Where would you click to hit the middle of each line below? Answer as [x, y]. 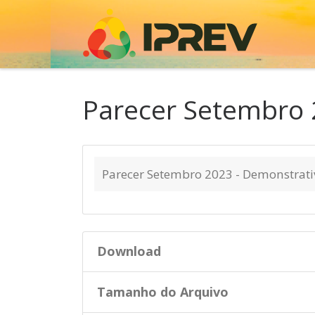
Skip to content [61, 20]
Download [129, 251]
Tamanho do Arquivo [163, 291]
